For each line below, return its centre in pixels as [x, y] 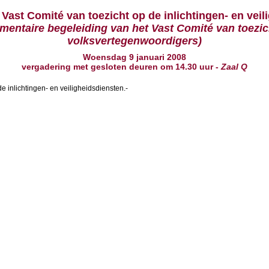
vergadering [47, 67]
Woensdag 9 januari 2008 [134, 57]
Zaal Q [234, 67]
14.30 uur [194, 67]
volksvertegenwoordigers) [134, 41]
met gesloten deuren [116, 67]
